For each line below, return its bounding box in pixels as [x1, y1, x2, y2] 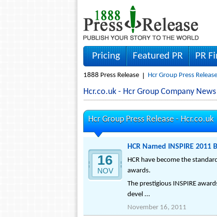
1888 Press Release [83, 72, 139, 79]
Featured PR [133, 51, 183, 61]
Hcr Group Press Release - [88, 115, 181, 124]
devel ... [127, 191, 150, 198]
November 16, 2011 [127, 204, 186, 211]
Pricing [92, 51, 120, 61]
